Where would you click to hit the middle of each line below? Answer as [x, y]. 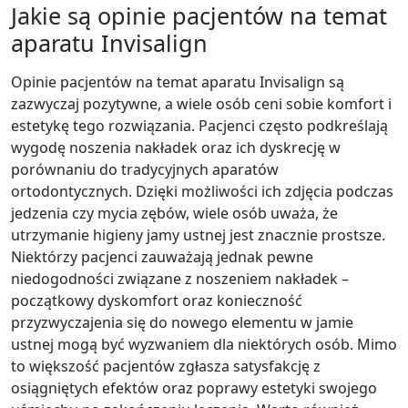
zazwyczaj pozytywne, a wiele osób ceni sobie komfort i [201, 103]
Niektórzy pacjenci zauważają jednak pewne [162, 256]
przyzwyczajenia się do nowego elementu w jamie [182, 322]
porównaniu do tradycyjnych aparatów [145, 169]
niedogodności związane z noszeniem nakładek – [180, 278]
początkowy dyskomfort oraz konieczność [157, 300]
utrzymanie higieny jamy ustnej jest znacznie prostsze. [198, 235]
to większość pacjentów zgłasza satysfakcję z [166, 366]
